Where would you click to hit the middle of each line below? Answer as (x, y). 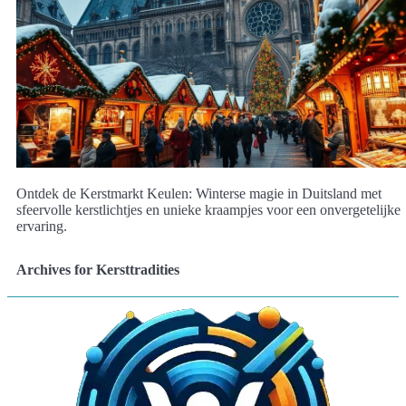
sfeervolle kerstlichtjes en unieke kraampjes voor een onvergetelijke (208, 209)
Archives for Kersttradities (98, 269)
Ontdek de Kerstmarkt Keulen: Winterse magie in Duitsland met (199, 193)
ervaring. (42, 226)
